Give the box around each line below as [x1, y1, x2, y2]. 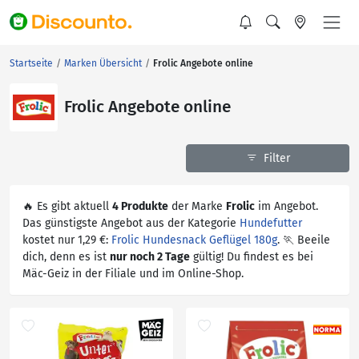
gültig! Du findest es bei [190, 250, 313, 264]
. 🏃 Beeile [277, 233, 330, 247]
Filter [260, 151, 290, 165]
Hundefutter [240, 216, 302, 230]
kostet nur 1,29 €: [22, 233, 111, 247]
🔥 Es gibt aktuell [22, 200, 112, 213]
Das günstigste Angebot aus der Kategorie [22, 216, 240, 230]
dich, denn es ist [22, 250, 110, 264]
